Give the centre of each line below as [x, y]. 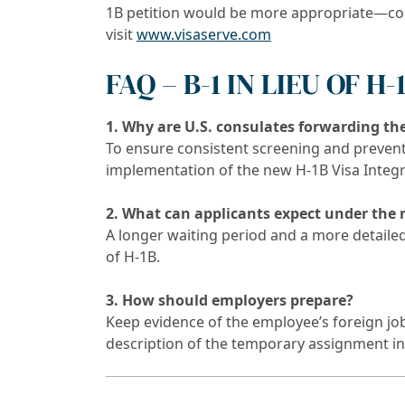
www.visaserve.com [204, 35]
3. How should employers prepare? [230, 301]
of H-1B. [133, 257]
